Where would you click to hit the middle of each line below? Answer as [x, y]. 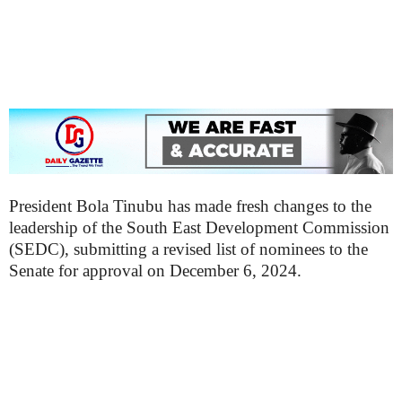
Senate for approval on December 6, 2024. [155, 271]
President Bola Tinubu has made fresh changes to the [190, 206]
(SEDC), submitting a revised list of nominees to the [188, 249]
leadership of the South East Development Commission [199, 228]
